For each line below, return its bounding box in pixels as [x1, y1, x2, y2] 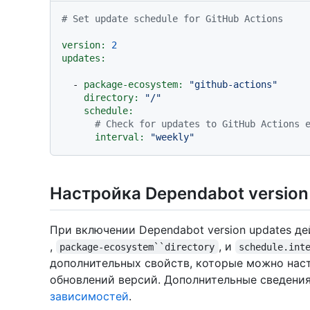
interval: [95, 131, 145, 143]
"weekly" [150, 131, 194, 143]
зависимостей [50, 289, 129, 303]
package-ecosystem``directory [60, 241, 215, 253]
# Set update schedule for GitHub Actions [62, 13, 283, 25]
